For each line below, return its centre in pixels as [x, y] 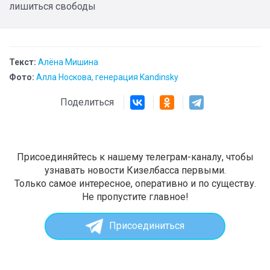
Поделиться [92, 102]
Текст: [23, 62]
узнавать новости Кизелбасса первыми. [135, 170]
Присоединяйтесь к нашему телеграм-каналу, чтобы [135, 157]
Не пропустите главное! [135, 196]
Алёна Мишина [68, 62]
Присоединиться [146, 226]
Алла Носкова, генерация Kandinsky [107, 77]
